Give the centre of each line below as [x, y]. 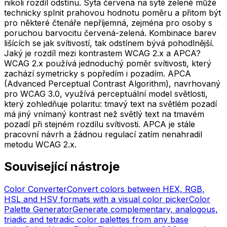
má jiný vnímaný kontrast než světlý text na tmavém [104, 114]
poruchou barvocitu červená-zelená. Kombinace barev [110, 33]
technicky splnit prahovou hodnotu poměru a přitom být [112, 12]
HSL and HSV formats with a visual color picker [97, 199]
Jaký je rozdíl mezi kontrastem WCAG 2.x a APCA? [102, 53]
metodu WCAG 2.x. [40, 144]
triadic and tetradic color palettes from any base [96, 220]
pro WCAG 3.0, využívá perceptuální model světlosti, [106, 93]
